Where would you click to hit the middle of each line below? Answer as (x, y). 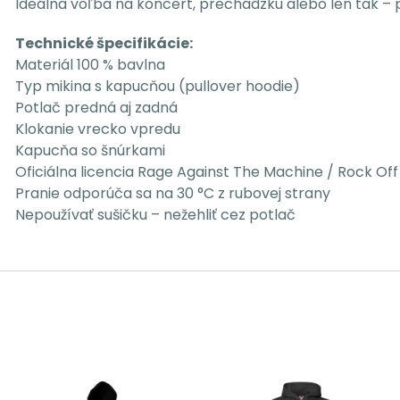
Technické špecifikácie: (104, 43)
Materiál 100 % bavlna (90, 65)
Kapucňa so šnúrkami (90, 150)
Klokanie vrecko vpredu (98, 129)
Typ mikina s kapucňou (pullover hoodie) (158, 86)
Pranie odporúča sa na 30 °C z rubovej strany (173, 193)
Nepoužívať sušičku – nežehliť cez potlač (155, 215)
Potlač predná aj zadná (96, 108)
